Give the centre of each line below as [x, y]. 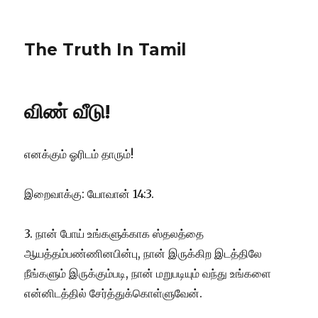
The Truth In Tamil [105, 50]
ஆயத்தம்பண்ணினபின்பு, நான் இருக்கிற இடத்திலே [143, 253]
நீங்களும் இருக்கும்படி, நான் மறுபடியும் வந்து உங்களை [148, 273]
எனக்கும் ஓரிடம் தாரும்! [79, 154]
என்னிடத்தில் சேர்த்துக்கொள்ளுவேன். [114, 293]
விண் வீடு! [67, 111]
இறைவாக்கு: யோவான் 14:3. [89, 194]
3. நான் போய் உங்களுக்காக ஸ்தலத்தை [114, 234]
